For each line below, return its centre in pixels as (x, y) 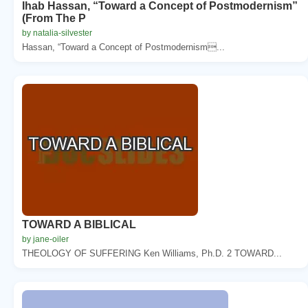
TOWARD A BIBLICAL (79, 224)
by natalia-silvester (57, 33)
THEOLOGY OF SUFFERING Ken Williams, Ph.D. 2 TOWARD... (152, 253)
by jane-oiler (45, 239)
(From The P (54, 18)
